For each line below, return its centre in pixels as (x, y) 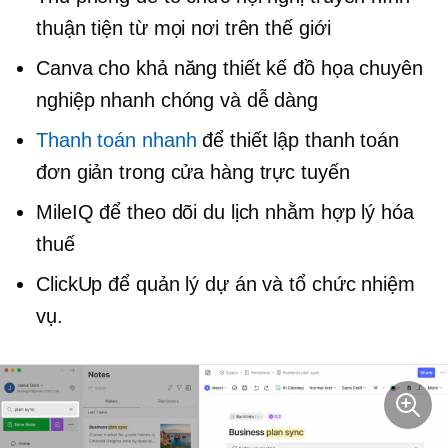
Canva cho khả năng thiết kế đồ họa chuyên (229, 67)
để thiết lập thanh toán (298, 139)
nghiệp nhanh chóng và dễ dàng (177, 99)
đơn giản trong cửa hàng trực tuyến (193, 171)
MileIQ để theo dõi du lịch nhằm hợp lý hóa (225, 211)
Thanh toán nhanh (116, 139)
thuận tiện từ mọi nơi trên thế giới (183, 27)
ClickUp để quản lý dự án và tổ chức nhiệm (225, 283)
